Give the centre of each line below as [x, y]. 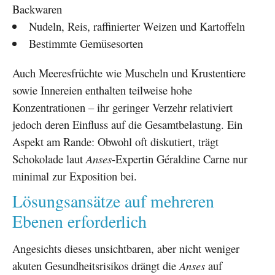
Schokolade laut [49, 158]
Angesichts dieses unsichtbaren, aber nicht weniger [126, 248]
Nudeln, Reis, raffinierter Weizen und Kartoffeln [137, 26]
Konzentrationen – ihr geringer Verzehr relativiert [122, 107]
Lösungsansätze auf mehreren [113, 201]
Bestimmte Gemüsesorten [86, 43]
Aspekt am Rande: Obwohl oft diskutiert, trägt [115, 141]
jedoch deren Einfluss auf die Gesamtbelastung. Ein [127, 124]
